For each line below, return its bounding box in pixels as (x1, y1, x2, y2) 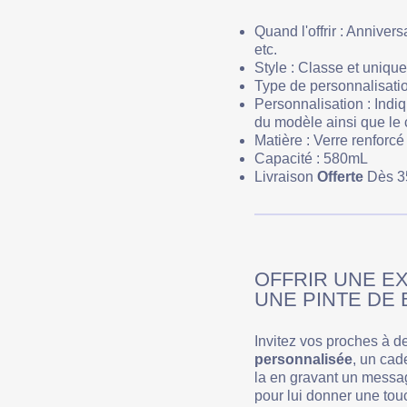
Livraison (254, 169, 313, 185)
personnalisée (254, 352, 352, 368)
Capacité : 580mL (254, 151, 368, 167)
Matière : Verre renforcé (254, 133, 404, 149)
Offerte (313, 169, 363, 185)
